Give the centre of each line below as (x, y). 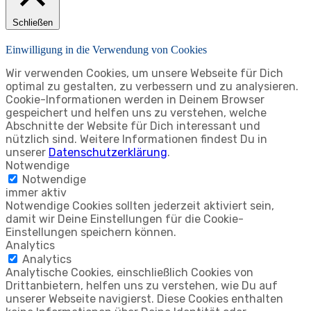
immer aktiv (36, 192)
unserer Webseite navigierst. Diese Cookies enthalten (144, 299)
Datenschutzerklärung (108, 152)
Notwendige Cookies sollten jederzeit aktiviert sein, (140, 205)
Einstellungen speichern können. (91, 232)
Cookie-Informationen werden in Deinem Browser (135, 99)
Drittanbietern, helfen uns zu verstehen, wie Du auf (142, 285)
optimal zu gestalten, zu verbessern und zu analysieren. (152, 86)
